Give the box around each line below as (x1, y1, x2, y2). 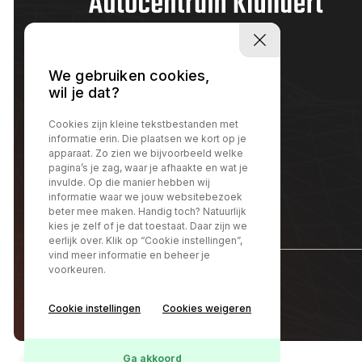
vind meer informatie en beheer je (48, 249, 210, 262)
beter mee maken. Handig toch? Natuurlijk (48, 205, 246, 218)
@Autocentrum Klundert (88, 287, 246, 301)
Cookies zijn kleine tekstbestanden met (48, 118, 238, 131)
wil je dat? (48, 84, 120, 102)
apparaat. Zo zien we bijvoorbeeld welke (48, 147, 243, 160)
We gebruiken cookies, (48, 67, 210, 85)
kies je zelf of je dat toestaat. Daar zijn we (48, 220, 247, 233)
